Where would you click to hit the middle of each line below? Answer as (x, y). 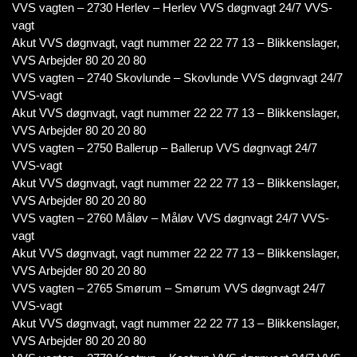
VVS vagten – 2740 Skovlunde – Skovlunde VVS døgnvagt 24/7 (177, 78)
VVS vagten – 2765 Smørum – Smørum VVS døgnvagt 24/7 (169, 288)
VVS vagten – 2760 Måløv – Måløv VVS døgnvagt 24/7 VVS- (171, 218)
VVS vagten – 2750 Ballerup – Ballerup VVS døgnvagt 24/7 (165, 148)
